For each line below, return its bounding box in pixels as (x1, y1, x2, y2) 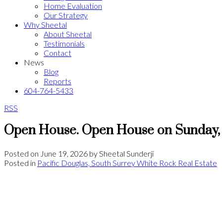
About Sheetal (44, 29, 92, 39)
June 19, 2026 (40, 148, 88, 158)
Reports (44, 76, 71, 86)
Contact (44, 48, 71, 57)
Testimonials (44, 39, 85, 48)
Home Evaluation (44, 1, 102, 10)
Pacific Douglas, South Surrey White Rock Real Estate (37, 158, 217, 167)
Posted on (4, 148, 40, 158)
